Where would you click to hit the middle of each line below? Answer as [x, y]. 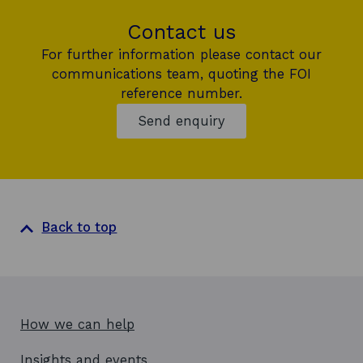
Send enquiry [181, 121]
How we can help [77, 324]
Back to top [79, 227]
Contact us [181, 32]
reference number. [181, 94]
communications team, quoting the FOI [181, 74]
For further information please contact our [181, 55]
